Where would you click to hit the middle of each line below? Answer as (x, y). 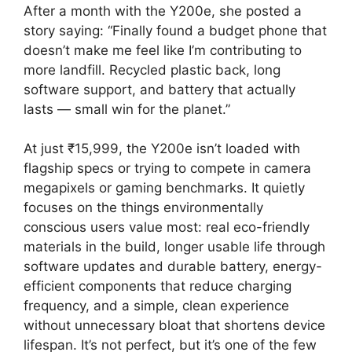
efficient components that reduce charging (158, 286)
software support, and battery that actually (159, 89)
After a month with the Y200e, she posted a (163, 11)
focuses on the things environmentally (143, 207)
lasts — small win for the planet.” (127, 109)
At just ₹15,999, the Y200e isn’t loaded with (162, 148)
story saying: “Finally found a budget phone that (175, 30)
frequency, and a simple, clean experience (156, 306)
